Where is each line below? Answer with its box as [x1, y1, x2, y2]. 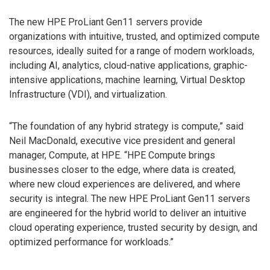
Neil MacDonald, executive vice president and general [9, 135, 235, 147]
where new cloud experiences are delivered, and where [9, 178, 240, 190]
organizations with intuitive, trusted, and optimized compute [9, 31, 260, 43]
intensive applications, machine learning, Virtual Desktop [9, 74, 245, 86]
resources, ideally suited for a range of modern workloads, [9, 45, 254, 57]
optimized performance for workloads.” [9, 236, 174, 248]
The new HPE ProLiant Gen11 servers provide [9, 16, 202, 28]
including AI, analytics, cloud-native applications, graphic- [9, 60, 248, 72]
